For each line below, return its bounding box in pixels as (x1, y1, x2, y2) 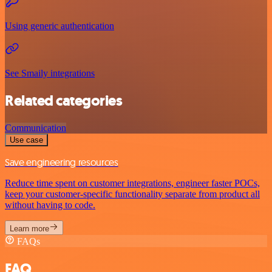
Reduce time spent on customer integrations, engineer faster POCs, (5, 178, 260, 189)
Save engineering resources (5, 156, 118, 169)
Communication (5, 123, 66, 134)
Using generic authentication (5, 21, 114, 32)
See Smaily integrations (5, 68, 95, 79)
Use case (10, 135, 43, 145)
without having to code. (5, 200, 95, 211)
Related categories (5, 91, 123, 111)
